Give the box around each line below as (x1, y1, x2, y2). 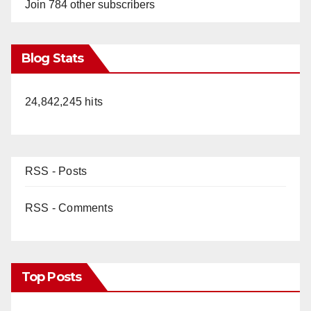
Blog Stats (22, 50, 83, 66)
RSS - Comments (25, 201, 113, 214)
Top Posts (22, 269, 81, 285)
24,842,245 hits (25, 95, 103, 108)
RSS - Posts (25, 165, 87, 177)
